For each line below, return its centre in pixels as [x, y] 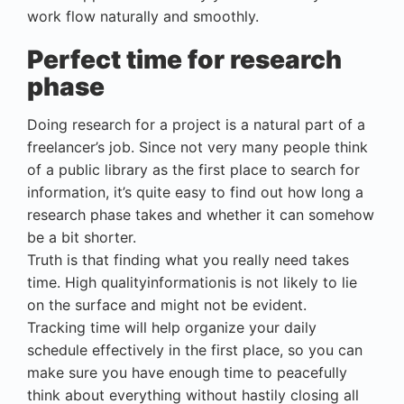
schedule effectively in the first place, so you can [195, 349]
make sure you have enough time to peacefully [187, 372]
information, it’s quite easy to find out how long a [195, 192]
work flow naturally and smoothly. [143, 16]
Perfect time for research [184, 59]
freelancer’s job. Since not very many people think [197, 147]
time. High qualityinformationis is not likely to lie [192, 282]
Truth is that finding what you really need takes [188, 259]
